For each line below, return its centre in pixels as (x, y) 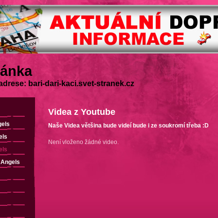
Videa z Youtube (82, 112)
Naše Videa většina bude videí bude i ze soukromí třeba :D (128, 126)
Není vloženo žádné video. (83, 142)
